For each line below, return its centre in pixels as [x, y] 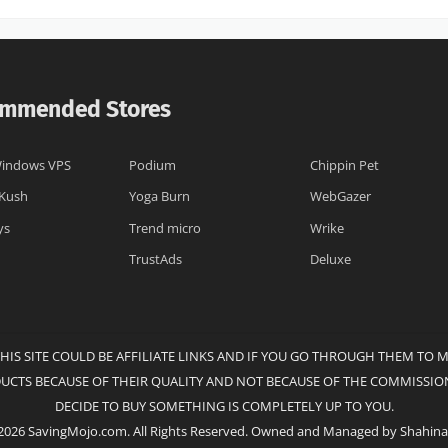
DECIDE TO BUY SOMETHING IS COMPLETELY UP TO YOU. [224, 407]
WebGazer [341, 197]
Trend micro [165, 228]
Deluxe [331, 259]
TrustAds [156, 259]
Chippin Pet [345, 166]
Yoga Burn [160, 197]
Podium [153, 166]
